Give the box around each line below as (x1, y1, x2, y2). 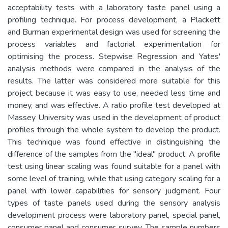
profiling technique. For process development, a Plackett (8, 14, 220, 25)
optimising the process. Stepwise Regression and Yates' (8, 50, 220, 62)
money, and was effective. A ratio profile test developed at (8, 99, 220, 111)
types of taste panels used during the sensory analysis (8, 197, 220, 209)
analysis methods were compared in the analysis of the (8, 63, 220, 74)
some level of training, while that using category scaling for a (8, 173, 220, 184)
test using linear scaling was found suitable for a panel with (8, 160, 220, 172)
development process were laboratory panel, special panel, (8, 209, 220, 221)
